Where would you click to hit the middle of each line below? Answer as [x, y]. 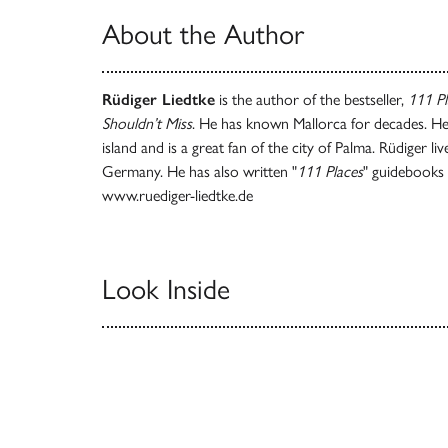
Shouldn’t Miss [147, 123]
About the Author [203, 33]
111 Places [330, 171]
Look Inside [166, 288]
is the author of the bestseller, [311, 99]
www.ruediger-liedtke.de [177, 195]
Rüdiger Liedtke [158, 99]
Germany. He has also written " [199, 171]
